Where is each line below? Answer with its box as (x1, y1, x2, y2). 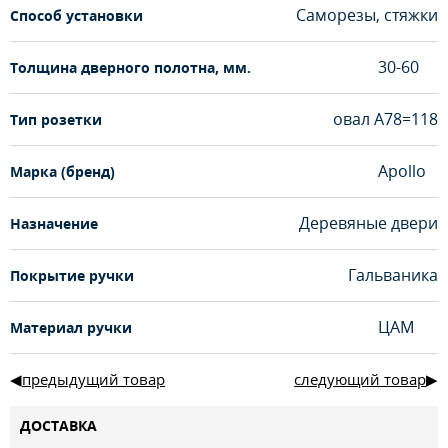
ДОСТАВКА (20, 416, 97, 436)
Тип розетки (10, 109, 102, 129)
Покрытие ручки (10, 265, 134, 285)
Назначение (10, 213, 98, 233)
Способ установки (10, 5, 143, 25)
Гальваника (348, 264, 438, 287)
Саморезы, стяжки (296, 4, 438, 27)
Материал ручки (10, 317, 132, 337)
